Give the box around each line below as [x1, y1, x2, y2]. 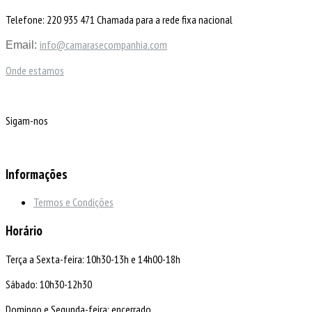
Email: [6, 38, 40, 51]
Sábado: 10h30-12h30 [6, 276, 92, 291]
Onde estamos [6, 63, 64, 77]
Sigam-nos [6, 113, 50, 127]
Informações [6, 165, 68, 182]
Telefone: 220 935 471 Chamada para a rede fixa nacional [6, 12, 233, 26]
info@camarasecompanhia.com [40, 37, 167, 52]
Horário [6, 222, 42, 240]
